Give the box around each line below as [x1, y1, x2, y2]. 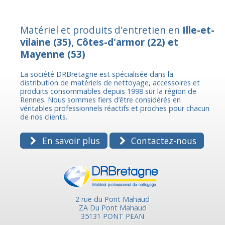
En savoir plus [39, 135, 100, 147]
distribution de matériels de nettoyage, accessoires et [20, 78, 200, 88]
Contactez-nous [129, 135, 197, 147]
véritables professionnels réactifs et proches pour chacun [20, 103, 209, 114]
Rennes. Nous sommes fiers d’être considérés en [20, 95, 181, 105]
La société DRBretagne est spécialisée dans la [20, 69, 173, 79]
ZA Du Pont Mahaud [78, 202, 147, 212]
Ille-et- [182, 23, 214, 37]
